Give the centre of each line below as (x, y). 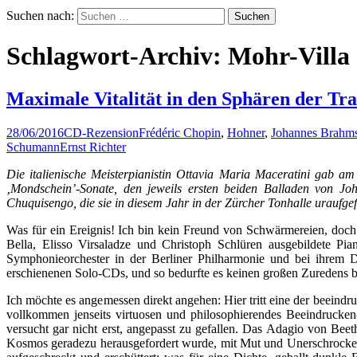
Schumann (33, 147)
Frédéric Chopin (180, 132)
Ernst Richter (93, 147)
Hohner (246, 132)
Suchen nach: (40, 15)
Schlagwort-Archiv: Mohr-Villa (178, 56)
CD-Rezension (101, 132)
